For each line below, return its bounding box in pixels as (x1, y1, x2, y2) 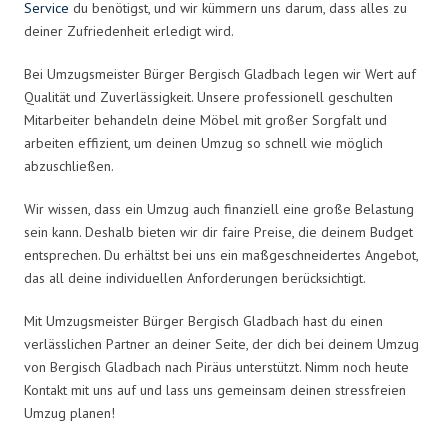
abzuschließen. (24, 156, 114, 175)
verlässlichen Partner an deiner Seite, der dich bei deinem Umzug (24, 334, 419, 353)
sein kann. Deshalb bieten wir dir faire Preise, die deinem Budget (24, 222, 413, 241)
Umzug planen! (24, 403, 115, 422)
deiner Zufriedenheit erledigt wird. (24, 21, 234, 40)
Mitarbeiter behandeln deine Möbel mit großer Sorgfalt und (24, 110, 387, 129)
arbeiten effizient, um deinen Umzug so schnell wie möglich (24, 133, 383, 152)
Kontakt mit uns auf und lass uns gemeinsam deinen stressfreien (24, 380, 406, 399)
